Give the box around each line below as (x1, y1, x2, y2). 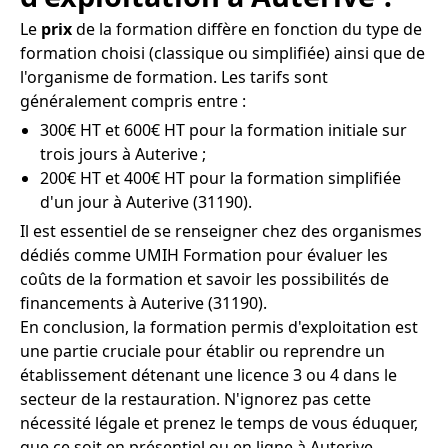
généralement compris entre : (20, 89, 246, 112)
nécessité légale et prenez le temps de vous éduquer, (20, 411, 418, 434)
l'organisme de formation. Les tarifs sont (20, 65, 328, 88)
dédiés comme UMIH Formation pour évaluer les (20, 243, 388, 266)
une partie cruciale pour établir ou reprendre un (20, 339, 385, 362)
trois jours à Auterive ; (40, 142, 206, 165)
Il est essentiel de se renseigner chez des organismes (20, 219, 422, 242)
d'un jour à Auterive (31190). (40, 190, 252, 213)
